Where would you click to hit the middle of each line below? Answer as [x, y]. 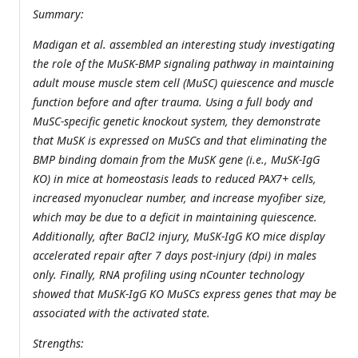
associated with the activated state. [121, 313]
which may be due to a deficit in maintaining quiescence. [175, 217]
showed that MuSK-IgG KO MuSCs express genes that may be [185, 294]
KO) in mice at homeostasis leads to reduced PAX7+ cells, [175, 179]
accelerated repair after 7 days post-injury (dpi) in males [175, 256]
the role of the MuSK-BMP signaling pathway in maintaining [183, 64]
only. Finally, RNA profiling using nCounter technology [169, 275]
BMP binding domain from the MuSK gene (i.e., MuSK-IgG [176, 160]
